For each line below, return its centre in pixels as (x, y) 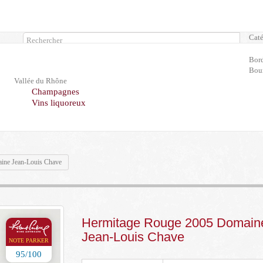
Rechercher (48, 57)
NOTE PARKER (29, 240)
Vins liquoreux (58, 103)
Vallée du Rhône (40, 81)
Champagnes (55, 92)
